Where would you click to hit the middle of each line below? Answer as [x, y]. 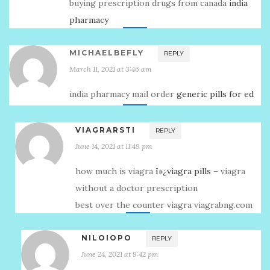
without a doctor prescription [137, 188]
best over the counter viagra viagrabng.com [164, 205]
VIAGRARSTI [105, 130]
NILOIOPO [107, 238]
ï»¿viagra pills [183, 171]
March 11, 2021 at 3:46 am [111, 69]
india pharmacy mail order [123, 94]
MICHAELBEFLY [107, 53]
